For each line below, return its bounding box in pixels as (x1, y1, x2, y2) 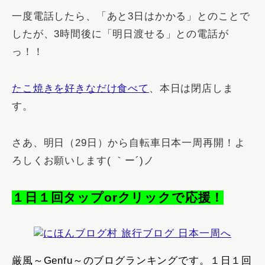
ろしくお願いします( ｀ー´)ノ (12, 154, 154, 166)
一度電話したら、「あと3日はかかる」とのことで (12, 10, 250, 22)
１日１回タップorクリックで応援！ (12, 190, 224, 205)
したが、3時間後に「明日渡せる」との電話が (12, 28, 229, 40)
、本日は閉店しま (148, 82, 234, 94)
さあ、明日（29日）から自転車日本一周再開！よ (12, 137, 245, 148)
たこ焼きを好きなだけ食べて (12, 82, 149, 94)
